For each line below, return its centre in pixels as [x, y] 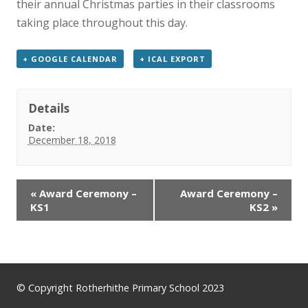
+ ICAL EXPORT [172, 59]
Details [48, 108]
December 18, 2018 [72, 140]
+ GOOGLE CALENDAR [70, 59]
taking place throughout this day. [102, 23]
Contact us [36, 46]
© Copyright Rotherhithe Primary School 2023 [120, 288]
